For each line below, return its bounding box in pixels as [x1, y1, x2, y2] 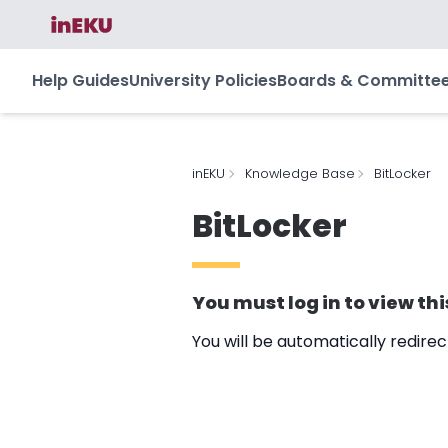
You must [192, 290, 288, 316]
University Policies [129, 69, 277, 93]
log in [288, 290, 341, 316]
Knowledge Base [244, 165, 355, 183]
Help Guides [32, 69, 129, 93]
